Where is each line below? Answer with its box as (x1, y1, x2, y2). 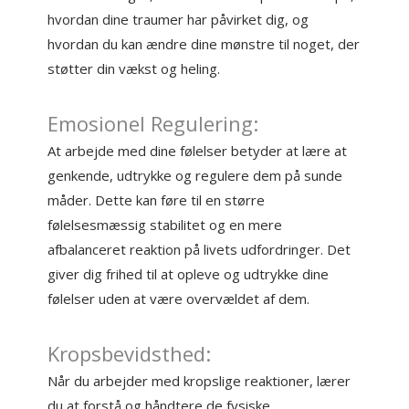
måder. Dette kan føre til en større (47, 191, 266, 209)
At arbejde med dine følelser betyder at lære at (47, 142, 348, 160)
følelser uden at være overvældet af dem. (47, 289, 310, 308)
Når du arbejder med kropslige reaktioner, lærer (47, 372, 351, 390)
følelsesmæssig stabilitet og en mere (47, 215, 283, 234)
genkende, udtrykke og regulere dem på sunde (47, 166, 343, 184)
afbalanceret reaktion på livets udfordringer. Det (47, 240, 351, 258)
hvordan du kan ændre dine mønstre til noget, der (47, 35, 361, 53)
